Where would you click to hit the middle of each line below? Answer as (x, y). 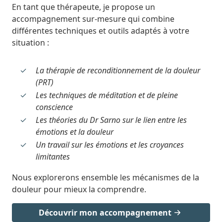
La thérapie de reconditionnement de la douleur (118, 71)
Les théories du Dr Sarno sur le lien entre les (111, 120)
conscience (54, 107)
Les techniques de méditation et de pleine (107, 95)
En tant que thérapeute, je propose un (83, 7)
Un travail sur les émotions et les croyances (110, 145)
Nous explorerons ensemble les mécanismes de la (106, 178)
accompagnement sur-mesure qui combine (93, 19)
